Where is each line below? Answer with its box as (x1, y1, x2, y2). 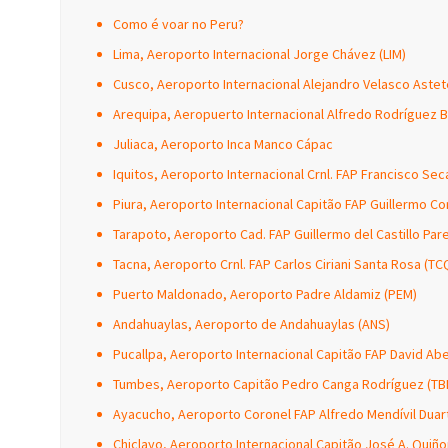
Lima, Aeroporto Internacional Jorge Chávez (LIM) (113, 45, 406, 63)
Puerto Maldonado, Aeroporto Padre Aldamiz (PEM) (113, 285, 417, 303)
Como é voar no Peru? (113, 15, 244, 33)
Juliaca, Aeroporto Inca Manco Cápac (113, 135, 333, 153)
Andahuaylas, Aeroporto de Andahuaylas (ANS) (113, 315, 390, 333)
